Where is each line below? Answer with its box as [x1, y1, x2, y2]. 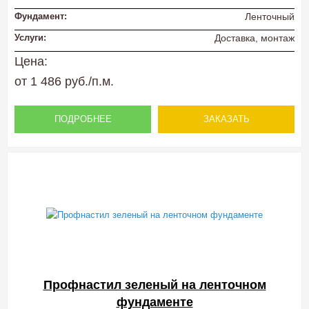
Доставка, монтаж [215, 32, 295, 43]
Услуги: [14, 32, 46, 43]
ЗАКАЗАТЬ [203, 114, 250, 125]
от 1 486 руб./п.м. [14, 74, 114, 89]
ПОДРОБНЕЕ [54, 114, 112, 125]
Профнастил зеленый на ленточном [43, 278, 266, 292]
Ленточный [245, 10, 295, 22]
